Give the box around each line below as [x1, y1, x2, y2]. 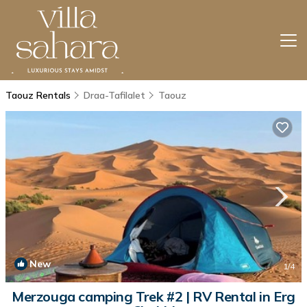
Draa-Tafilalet [84, 89, 145, 101]
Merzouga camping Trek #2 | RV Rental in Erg [12, 288, 295, 305]
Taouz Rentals [5, 89, 73, 101]
